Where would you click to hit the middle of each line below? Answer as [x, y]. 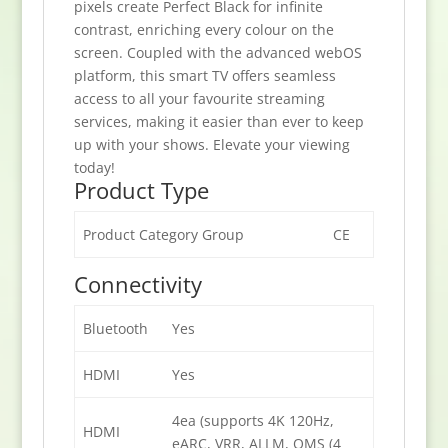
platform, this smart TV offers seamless [204, 76]
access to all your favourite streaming [199, 99]
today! [94, 168]
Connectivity [137, 284]
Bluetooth [115, 329]
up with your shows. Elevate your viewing [211, 145]
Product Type [141, 190]
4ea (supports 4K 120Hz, [252, 421]
